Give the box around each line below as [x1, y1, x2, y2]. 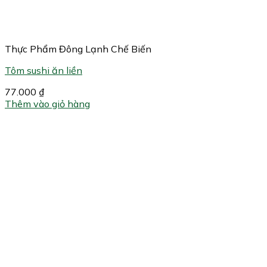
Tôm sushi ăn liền [5, 64, 82, 77]
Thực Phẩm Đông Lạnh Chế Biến [5, 43, 151, 55]
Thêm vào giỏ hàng [5, 98, 90, 110]
